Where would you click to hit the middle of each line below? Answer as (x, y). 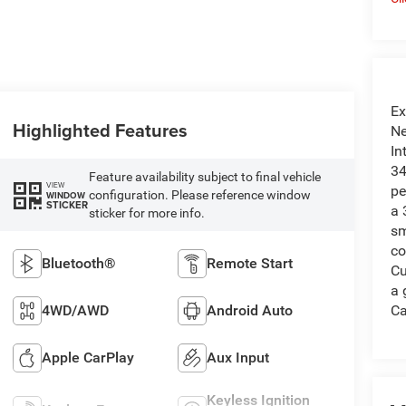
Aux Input (238, 357)
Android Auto (250, 310)
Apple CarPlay (87, 357)
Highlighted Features (100, 130)
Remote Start (250, 263)
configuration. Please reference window (199, 195)
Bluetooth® (78, 263)
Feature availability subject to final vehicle (204, 177)
